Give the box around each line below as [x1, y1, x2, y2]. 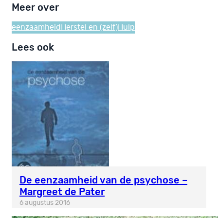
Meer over [12, 1, 59, 14]
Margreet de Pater [19, 185, 105, 198]
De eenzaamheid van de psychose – [19, 174, 187, 186]
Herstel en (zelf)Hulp [61, 23, 135, 31]
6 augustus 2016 [19, 199, 70, 206]
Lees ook [12, 41, 54, 54]
